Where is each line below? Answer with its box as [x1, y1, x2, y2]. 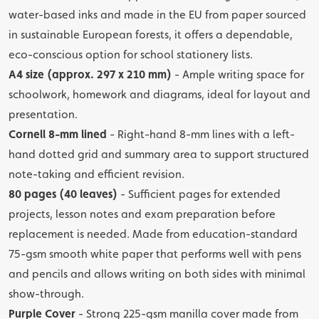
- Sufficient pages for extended [117, 187, 281, 201]
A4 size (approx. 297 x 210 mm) [9, 68, 172, 81]
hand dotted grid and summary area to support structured [9, 147, 309, 161]
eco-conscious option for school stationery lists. [9, 48, 253, 61]
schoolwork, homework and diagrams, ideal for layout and [9, 88, 310, 101]
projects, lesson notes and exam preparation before [9, 207, 276, 221]
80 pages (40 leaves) [9, 187, 117, 201]
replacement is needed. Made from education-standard [9, 227, 298, 241]
